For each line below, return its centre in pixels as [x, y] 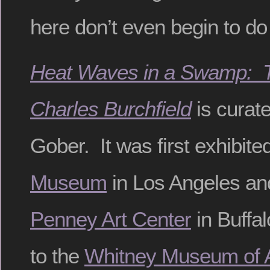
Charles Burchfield [111, 109]
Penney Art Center [111, 219]
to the [57, 256]
